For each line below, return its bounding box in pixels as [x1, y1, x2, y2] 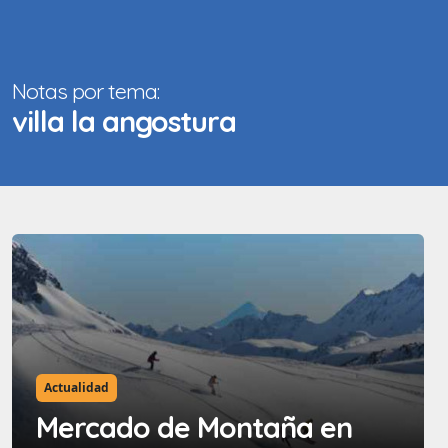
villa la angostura [12, 103, 236, 140]
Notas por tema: [12, 77, 159, 105]
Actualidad [43, 379, 109, 397]
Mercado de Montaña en [36, 409, 352, 446]
